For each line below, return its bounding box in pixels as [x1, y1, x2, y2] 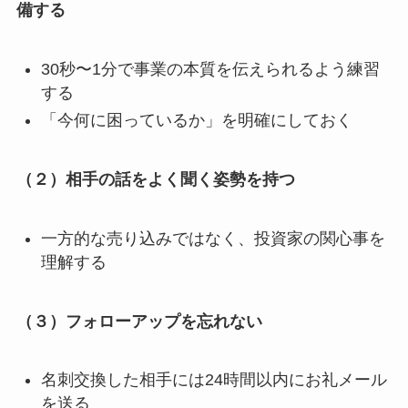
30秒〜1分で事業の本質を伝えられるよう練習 [40, 59, 380, 78]
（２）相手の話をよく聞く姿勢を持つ [15, 169, 295, 189]
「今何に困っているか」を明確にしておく [40, 111, 352, 130]
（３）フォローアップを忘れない [15, 311, 262, 331]
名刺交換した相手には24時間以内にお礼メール [40, 371, 387, 390]
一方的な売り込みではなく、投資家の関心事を [40, 229, 385, 248]
